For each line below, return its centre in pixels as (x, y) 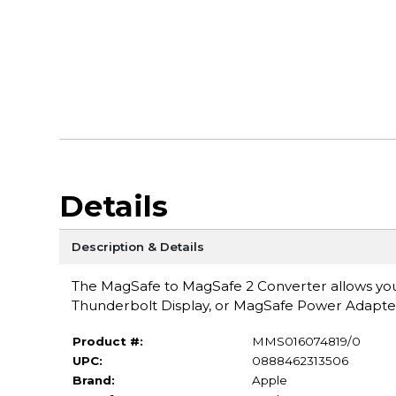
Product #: (107, 341)
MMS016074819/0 (306, 341)
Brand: (93, 380)
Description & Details (137, 246)
